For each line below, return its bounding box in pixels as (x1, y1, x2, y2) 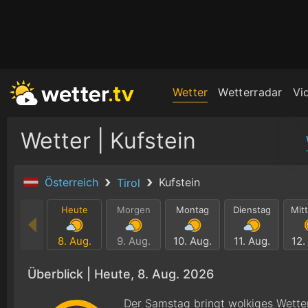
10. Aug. (173, 234, 212, 247)
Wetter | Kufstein (21, 127, 196, 154)
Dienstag (232, 204, 271, 215)
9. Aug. (116, 234, 151, 247)
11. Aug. (233, 234, 270, 247)
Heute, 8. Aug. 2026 (94, 267, 214, 281)
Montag (176, 204, 209, 215)
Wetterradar (218, 85, 283, 99)
